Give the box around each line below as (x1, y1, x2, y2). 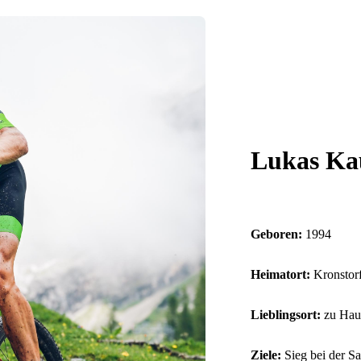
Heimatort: (250, 267, 310, 281)
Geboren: (250, 226, 302, 241)
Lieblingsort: (250, 307, 321, 322)
